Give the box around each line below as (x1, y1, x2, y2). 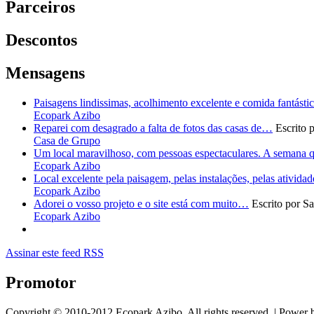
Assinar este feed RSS (6, 246, 104, 259)
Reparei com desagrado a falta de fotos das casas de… (34, 121, 273, 134)
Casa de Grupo (34, 134, 100, 146)
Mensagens (6, 64, 85, 83)
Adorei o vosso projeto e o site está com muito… (34, 197, 249, 210)
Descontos (6, 31, 77, 50)
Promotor (6, 273, 76, 292)
